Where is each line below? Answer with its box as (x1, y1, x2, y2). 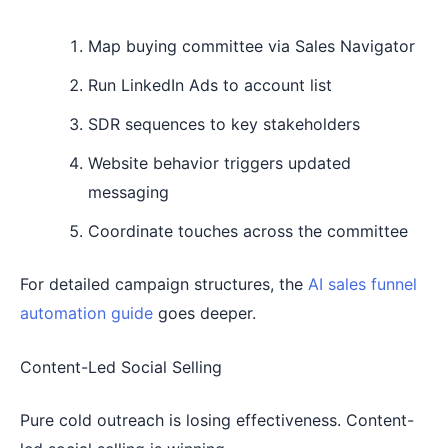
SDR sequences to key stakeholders (88, 113, 360, 134)
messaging (88, 181, 169, 202)
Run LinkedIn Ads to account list (88, 74, 332, 95)
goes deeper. (153, 302, 256, 323)
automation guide (20, 302, 153, 323)
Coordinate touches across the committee (88, 220, 408, 241)
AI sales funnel (308, 273, 417, 294)
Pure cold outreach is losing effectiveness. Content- (20, 410, 414, 431)
